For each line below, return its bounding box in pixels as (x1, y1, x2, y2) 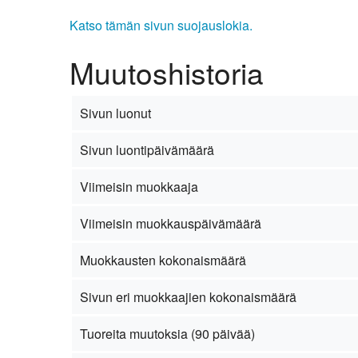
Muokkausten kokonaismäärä (79, 250, 246, 269)
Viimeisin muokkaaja (79, 177, 198, 196)
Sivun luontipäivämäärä (79, 140, 214, 159)
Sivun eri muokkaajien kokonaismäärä (79, 287, 296, 306)
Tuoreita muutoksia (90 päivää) (79, 324, 255, 343)
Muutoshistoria (70, 50, 264, 93)
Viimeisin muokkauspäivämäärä (79, 213, 261, 233)
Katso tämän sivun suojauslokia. (70, 16, 253, 35)
